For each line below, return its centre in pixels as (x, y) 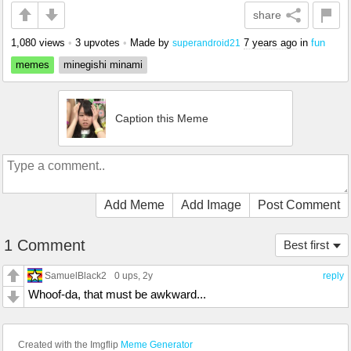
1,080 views (38, 42)
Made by (151, 42)
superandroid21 (206, 42)
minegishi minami (103, 64)
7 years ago (270, 42)
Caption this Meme (162, 118)
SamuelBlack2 (76, 275)
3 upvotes (98, 42)
